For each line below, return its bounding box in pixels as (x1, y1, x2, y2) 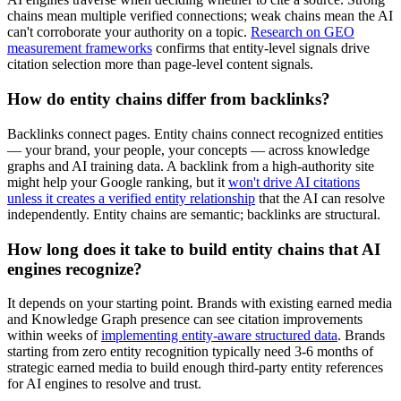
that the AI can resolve (255, 190, 385, 206)
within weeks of (7, 328, 101, 344)
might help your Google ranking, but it (7, 174, 228, 190)
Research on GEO (251, 24, 354, 40)
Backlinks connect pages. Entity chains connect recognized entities (7, 125, 383, 141)
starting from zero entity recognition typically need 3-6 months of (7, 344, 373, 360)
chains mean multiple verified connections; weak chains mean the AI (7, 8, 393, 24)
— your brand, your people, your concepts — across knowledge (7, 141, 370, 158)
